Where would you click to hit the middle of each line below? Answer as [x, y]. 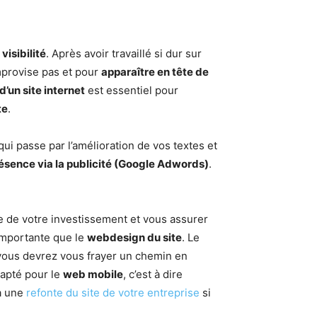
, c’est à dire [153, 275]
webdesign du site [134, 238]
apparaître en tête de [155, 72]
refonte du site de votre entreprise [113, 293]
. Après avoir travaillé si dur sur [124, 54]
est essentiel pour [132, 91]
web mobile [93, 275]
